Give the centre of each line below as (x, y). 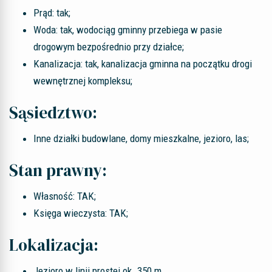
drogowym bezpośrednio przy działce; (109, 47)
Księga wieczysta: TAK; (81, 213)
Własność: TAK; (65, 196)
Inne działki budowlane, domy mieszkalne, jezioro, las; (141, 138)
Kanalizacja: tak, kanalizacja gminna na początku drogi (143, 64)
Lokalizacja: (54, 245)
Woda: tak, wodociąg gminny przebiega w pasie (128, 30)
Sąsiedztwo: (53, 113)
